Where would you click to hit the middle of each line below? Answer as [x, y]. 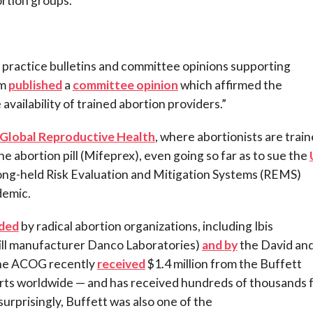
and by [219, 245]
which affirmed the [230, 85]
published [35, 85]
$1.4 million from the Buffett [223, 263]
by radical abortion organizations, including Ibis [146, 226]
